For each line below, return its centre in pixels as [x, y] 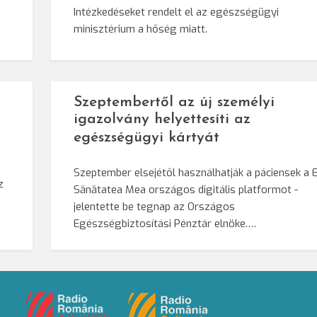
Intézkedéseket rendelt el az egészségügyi [177, 12]
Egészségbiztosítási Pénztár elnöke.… [165, 224]
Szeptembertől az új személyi [174, 103]
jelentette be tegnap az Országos [155, 207]
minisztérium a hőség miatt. [141, 29]
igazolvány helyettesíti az [162, 120]
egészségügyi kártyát [147, 138]
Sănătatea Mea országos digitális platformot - [186, 190]
